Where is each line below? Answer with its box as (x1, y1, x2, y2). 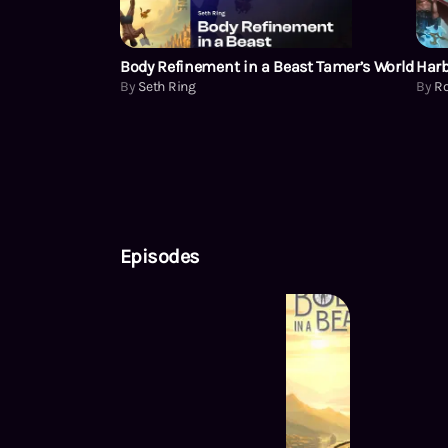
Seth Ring (138, 77, 196, 95)
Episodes (120, 244, 200, 268)
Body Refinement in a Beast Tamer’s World (120, 56, 414, 76)
